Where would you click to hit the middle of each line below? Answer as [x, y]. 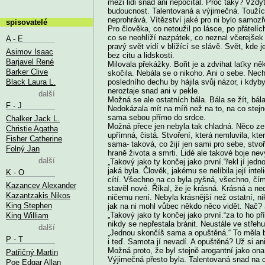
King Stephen [29, 205]
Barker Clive [27, 72]
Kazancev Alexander [41, 185]
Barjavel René [30, 62]
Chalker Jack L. [33, 118]
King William [27, 215]
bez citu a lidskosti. [141, 55]
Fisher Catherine [34, 138]
